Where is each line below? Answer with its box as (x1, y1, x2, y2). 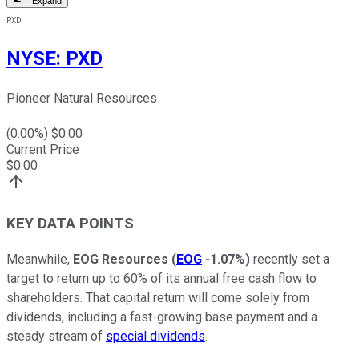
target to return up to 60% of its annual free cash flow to (6, 270, 317, 286)
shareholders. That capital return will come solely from (6, 289, 309, 305)
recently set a (250, 251, 329, 267)
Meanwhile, (6, 251, 73, 267)
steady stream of (6, 328, 106, 344)
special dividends (106, 328, 205, 344)
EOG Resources (73, 251, 168, 267)
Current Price (6, 142, 79, 158)
